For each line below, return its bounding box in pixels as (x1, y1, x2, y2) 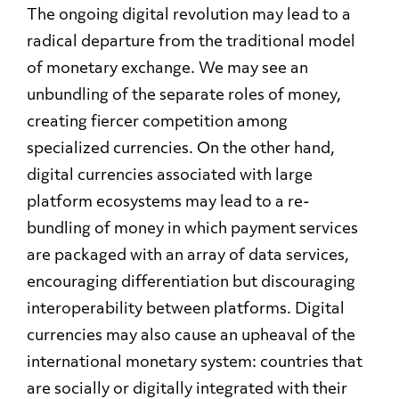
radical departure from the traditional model (27, 35, 355, 51)
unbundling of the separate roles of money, (27, 88, 341, 104)
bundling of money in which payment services (27, 222, 358, 238)
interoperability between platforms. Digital (27, 302, 345, 318)
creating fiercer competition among (27, 115, 288, 131)
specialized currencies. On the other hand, (27, 142, 335, 158)
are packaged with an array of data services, (27, 248, 349, 265)
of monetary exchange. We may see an (27, 61, 308, 77)
